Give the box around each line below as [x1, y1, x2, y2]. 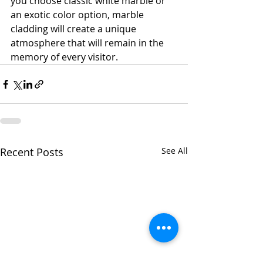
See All [161, 145, 188, 156]
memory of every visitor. [11, 50, 118, 63]
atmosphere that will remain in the [11, 36, 166, 49]
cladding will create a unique [11, 22, 139, 35]
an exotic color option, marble [11, 8, 146, 21]
